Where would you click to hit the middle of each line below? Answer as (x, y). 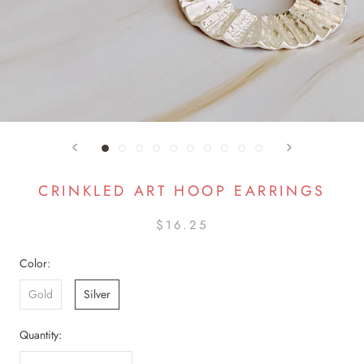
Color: (35, 263)
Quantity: (41, 335)
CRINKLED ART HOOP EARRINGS (182, 191)
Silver (97, 294)
